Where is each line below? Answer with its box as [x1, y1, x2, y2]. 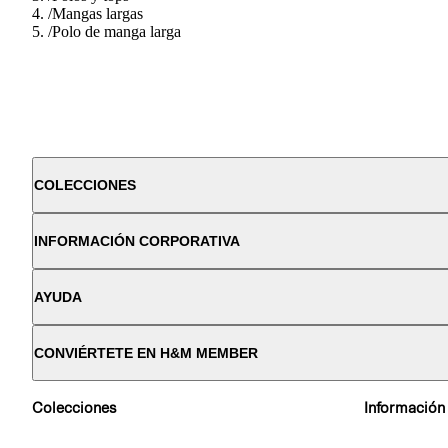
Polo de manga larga [52, 22, 181, 40]
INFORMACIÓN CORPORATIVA [34, 232, 240, 249]
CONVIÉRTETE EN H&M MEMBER [34, 344, 258, 361]
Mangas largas [52, 4, 143, 22]
